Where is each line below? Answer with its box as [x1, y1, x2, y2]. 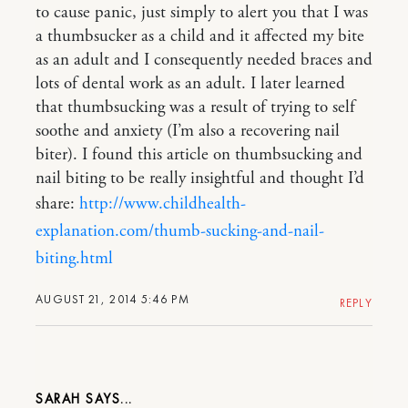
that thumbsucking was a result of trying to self [36, 97, 355, 118]
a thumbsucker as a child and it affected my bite [36, 25, 364, 47]
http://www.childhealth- [79, 193, 246, 215]
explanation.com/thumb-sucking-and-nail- [36, 220, 324, 242]
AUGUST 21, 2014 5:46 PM [36, 291, 189, 307]
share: [36, 193, 79, 215]
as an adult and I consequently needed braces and [36, 49, 372, 71]
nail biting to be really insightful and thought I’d [36, 168, 364, 189]
